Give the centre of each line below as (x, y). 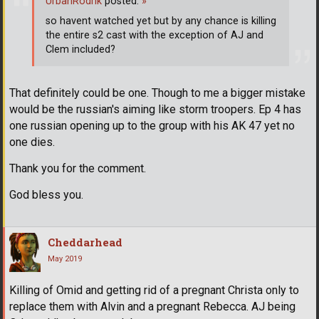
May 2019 (65, 259)
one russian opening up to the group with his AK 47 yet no (152, 126)
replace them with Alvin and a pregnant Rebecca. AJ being (152, 307)
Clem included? (80, 50)
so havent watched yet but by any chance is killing (161, 21)
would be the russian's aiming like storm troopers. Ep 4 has (155, 110)
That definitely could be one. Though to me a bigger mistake (157, 93)
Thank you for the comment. (78, 169)
